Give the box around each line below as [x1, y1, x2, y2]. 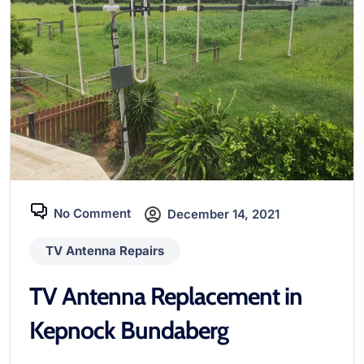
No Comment [54, 206, 131, 222]
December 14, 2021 [167, 206, 279, 222]
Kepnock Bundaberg [29, 315, 228, 346]
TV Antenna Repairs [45, 243, 164, 259]
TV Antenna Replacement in [29, 281, 302, 312]
